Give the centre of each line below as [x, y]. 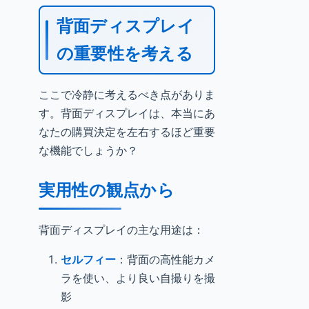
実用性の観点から [107, 190]
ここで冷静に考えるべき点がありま [127, 94]
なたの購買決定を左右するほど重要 [127, 132]
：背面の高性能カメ [166, 259]
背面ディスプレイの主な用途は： [121, 230]
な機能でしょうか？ [88, 150]
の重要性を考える [125, 53]
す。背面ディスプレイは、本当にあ [127, 113]
